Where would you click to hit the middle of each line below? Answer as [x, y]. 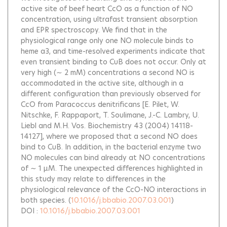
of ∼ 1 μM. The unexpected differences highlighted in [112, 168]
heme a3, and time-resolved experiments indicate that [113, 51]
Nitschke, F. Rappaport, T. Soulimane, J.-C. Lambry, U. [110, 115]
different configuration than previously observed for [111, 94]
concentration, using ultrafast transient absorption [109, 19]
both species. [44, 200]
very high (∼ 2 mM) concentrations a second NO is [108, 72]
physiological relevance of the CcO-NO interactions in [113, 190]
